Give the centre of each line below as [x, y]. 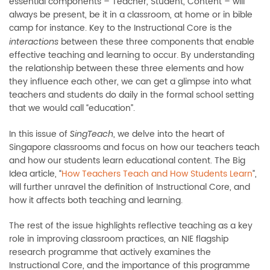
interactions [34, 42]
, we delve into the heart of [169, 134]
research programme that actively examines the [110, 253]
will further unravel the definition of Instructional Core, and [130, 187]
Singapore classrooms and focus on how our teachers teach [134, 148]
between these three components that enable [156, 42]
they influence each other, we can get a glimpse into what [130, 82]
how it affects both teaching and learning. [96, 201]
